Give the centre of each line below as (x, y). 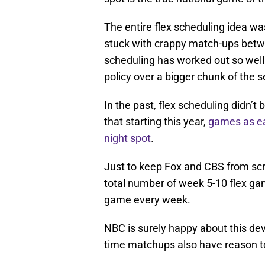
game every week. (147, 200)
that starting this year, (156, 122)
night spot (127, 138)
